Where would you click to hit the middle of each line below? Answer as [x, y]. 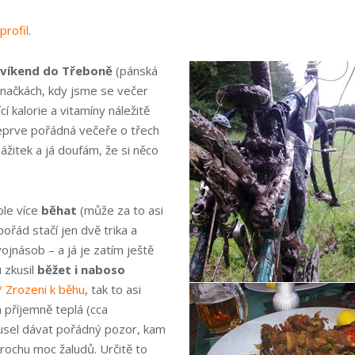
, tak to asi [113, 289]
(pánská [135, 71]
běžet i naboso [81, 269]
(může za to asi [120, 210]
